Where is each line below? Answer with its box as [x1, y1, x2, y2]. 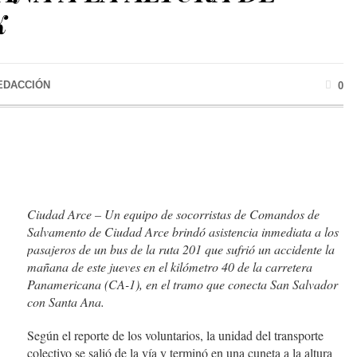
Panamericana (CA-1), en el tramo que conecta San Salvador [27, 276, 338, 293]
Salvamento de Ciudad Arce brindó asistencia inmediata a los [27, 223, 339, 241]
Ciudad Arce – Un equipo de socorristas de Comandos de [27, 206, 320, 223]
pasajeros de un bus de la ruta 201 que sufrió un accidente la [27, 241, 335, 258]
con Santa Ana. [27, 293, 104, 311]
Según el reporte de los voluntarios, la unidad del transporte [27, 327, 324, 344]
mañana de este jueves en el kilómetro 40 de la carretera [27, 258, 312, 276]
